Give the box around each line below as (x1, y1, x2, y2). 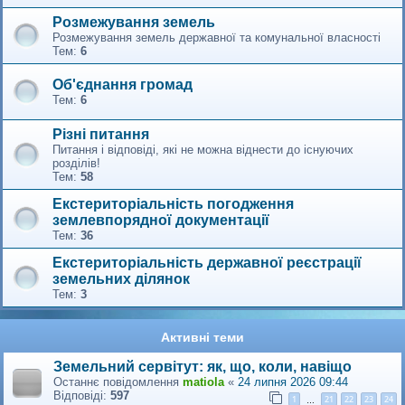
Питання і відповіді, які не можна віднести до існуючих (52, 142, 353, 156)
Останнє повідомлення (53, 374, 183, 389)
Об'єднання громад (52, 77, 193, 93)
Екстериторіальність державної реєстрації (52, 254, 362, 270)
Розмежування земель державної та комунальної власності (52, 30, 381, 44)
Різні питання (52, 126, 149, 142)
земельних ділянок (52, 270, 190, 287)
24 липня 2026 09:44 (238, 374, 348, 389)
